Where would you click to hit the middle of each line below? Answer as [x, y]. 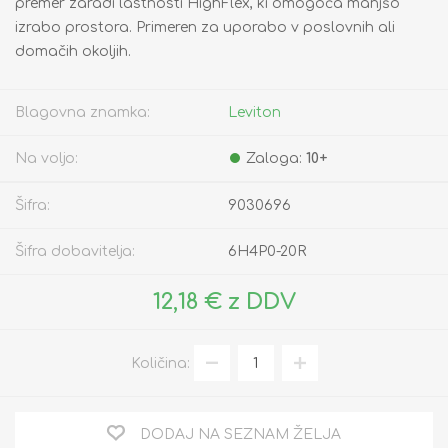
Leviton [254, 113]
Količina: [160, 363]
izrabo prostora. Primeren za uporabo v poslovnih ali [205, 28]
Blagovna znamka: [82, 113]
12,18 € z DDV [224, 302]
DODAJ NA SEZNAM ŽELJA [240, 435]
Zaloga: [274, 159]
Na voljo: [46, 159]
